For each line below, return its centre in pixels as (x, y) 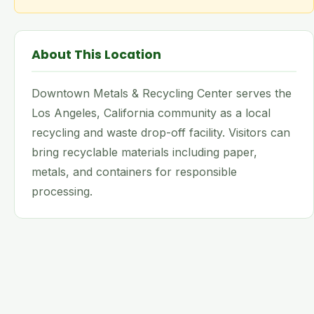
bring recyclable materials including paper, (144, 152)
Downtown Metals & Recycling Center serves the (162, 93)
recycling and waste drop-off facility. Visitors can (161, 132)
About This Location (96, 55)
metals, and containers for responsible (134, 172)
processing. (62, 191)
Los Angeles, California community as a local (151, 113)
